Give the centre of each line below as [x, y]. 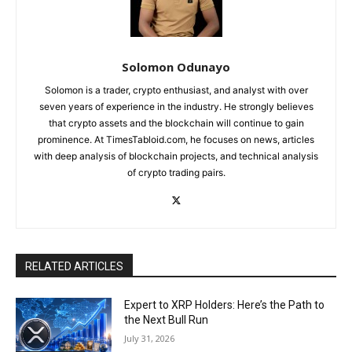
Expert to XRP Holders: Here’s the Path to [225, 304]
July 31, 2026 [150, 338]
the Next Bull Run [167, 319]
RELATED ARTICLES [74, 266]
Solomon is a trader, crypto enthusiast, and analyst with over [176, 90]
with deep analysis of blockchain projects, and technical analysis [176, 156]
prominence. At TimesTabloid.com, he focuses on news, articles [176, 139]
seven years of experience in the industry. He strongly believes [176, 106]
